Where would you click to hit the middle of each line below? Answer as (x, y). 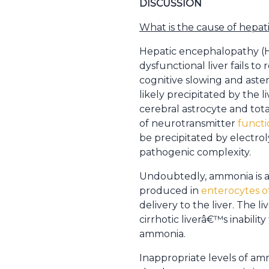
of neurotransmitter (189, 123)
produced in (170, 191)
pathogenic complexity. (195, 152)
